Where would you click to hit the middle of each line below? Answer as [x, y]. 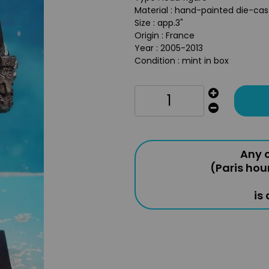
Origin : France [165, 35]
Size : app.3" [159, 23]
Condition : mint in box [182, 61]
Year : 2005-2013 [169, 48]
